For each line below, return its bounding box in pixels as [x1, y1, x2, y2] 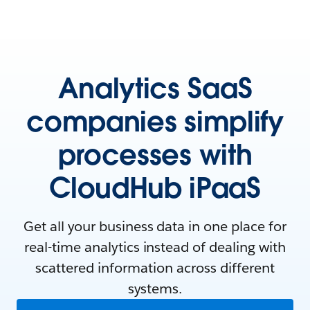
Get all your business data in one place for [23, 217, 286, 235]
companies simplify [26, 104, 284, 140]
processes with [57, 137, 253, 173]
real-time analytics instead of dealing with [24, 238, 286, 256]
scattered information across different [35, 259, 275, 277]
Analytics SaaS [57, 71, 253, 107]
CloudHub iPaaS [49, 170, 261, 206]
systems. [128, 280, 182, 298]
